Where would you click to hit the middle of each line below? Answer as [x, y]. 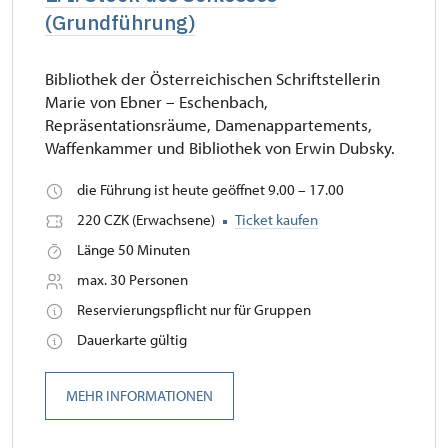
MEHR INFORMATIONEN [139, 396]
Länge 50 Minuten [133, 250]
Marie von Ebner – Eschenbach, [156, 102]
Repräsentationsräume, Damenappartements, [208, 125]
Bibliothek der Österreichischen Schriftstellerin [212, 79]
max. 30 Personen [132, 280]
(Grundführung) [120, 23]
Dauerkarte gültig [132, 340]
